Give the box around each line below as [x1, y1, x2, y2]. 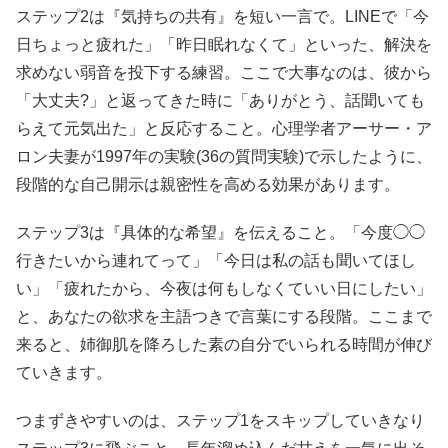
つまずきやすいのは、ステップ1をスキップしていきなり [16, 411, 425, 429]
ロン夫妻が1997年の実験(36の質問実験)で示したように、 [16, 147, 432, 165]
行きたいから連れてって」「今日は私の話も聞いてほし [16, 251, 416, 269]
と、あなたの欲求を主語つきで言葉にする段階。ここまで [16, 307, 432, 325]
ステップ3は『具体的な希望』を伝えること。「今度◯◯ [16, 223, 425, 241]
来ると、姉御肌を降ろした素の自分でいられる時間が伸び [16, 335, 432, 353]
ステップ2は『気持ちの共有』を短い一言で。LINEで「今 [16, 7, 429, 25]
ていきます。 [16, 363, 112, 381]
